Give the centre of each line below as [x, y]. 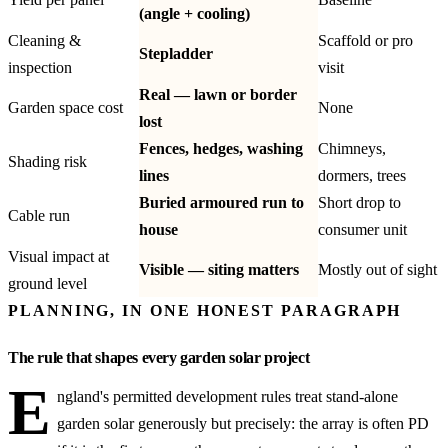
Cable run [39, 215]
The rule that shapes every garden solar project [159, 358]
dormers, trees [362, 175]
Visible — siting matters [219, 269]
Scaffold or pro [365, 40]
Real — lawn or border [218, 94]
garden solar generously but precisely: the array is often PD [243, 424]
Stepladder [176, 53]
